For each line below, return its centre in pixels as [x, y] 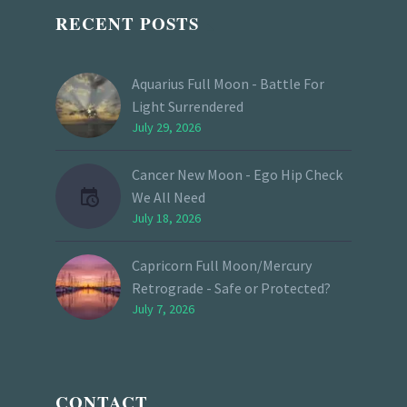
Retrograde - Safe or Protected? [231, 288]
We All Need [169, 197]
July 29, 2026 [166, 127]
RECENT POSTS [128, 23]
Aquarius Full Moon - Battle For [228, 83]
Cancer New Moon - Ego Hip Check [237, 174]
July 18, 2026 [166, 218]
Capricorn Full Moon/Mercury [222, 265]
